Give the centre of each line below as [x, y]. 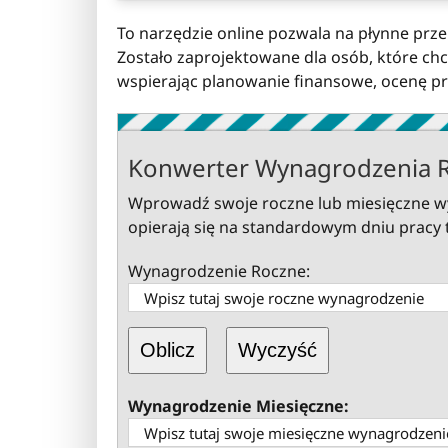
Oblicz [167, 350]
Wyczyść [277, 350]
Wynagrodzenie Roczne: [219, 271]
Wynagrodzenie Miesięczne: [238, 406]
